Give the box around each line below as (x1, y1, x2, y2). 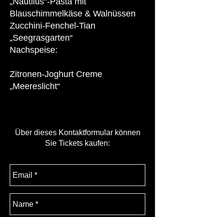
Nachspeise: (10, 45, 58, 55)
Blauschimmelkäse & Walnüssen (10, 9, 136, 18)
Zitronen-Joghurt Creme (10, 69, 102, 79)
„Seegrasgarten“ (10, 33, 73, 43)
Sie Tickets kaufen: (45, 139, 110, 147)
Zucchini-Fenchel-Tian (10, 21, 95, 31)
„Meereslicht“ (10, 81, 60, 91)
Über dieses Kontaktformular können (15, 128, 140, 137)
